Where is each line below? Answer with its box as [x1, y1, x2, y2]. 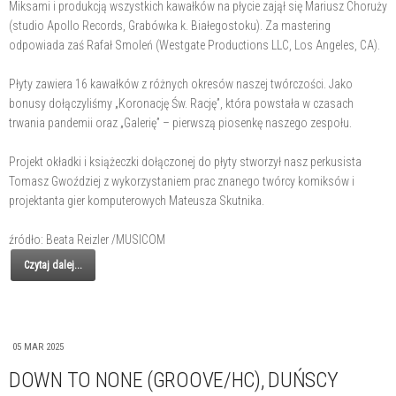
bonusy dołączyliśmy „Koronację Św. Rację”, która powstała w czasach [9, 96, 354, 110]
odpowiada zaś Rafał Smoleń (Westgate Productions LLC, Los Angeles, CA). [9, 38, 380, 52]
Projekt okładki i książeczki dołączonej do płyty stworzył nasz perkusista [9, 155, 362, 169]
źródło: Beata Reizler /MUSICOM [9, 232, 165, 247]
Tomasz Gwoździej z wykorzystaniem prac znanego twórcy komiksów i [9, 174, 354, 188]
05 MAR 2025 [12, 341, 64, 353]
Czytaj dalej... [24, 259, 82, 271]
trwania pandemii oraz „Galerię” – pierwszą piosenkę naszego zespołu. [9, 116, 352, 130]
